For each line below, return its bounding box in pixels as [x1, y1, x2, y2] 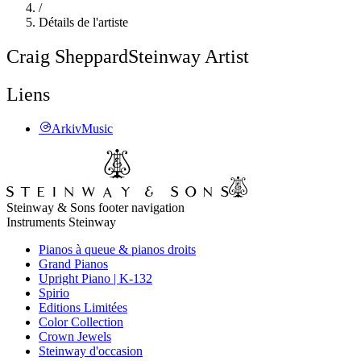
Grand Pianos [39, 256, 108, 271]
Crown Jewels [39, 329, 111, 343]
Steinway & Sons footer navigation [6, 200, 185, 214]
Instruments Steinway [6, 214, 116, 229]
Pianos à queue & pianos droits [39, 242, 196, 256]
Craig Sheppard [6, 45, 128, 67]
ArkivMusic [52, 121, 113, 135]
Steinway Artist [128, 45, 249, 67]
